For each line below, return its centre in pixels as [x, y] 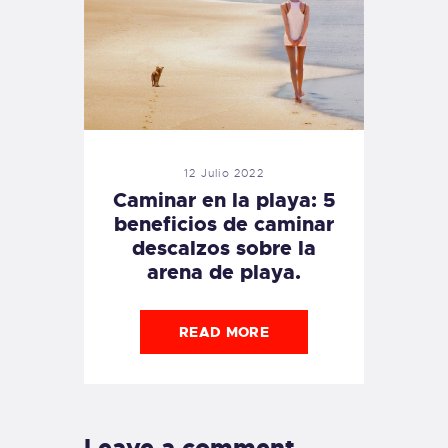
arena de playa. [224, 272]
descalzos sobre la [224, 248]
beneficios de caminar [224, 224]
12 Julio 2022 [224, 173]
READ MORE [224, 332]
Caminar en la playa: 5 [224, 200]
